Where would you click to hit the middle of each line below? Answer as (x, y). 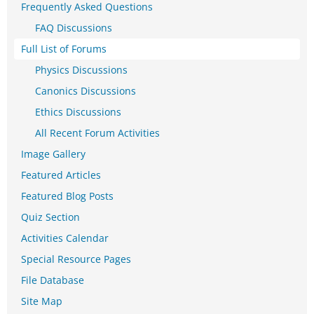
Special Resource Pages (76, 259)
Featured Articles (61, 175)
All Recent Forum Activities (97, 133)
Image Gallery (53, 154)
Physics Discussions (81, 70)
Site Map (42, 301)
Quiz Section (50, 217)
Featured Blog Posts (67, 196)
